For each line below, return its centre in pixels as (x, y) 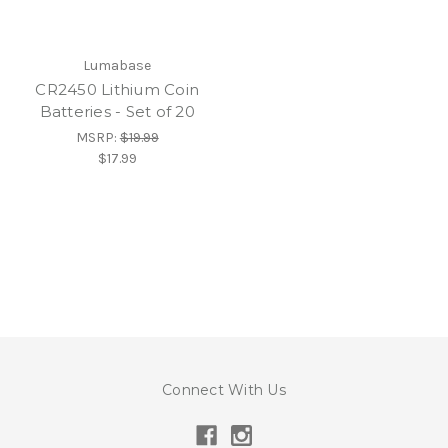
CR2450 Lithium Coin (117, 90)
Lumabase (117, 66)
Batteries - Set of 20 (117, 112)
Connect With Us (224, 390)
